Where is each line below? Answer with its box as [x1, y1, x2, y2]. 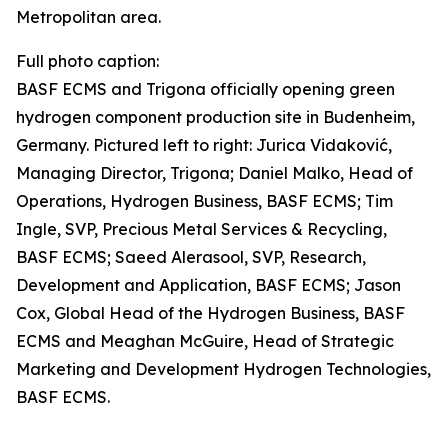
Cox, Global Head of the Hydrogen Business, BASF [16, 303, 405, 324]
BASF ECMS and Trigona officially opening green [16, 79, 395, 100]
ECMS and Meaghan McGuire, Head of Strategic [16, 331, 394, 352]
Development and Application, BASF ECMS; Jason [16, 275, 401, 296]
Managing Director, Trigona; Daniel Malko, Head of [16, 163, 413, 184]
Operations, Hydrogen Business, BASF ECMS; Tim [16, 191, 393, 212]
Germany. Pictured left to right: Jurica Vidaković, [16, 135, 392, 156]
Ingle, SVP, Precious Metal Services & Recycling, [16, 219, 387, 240]
